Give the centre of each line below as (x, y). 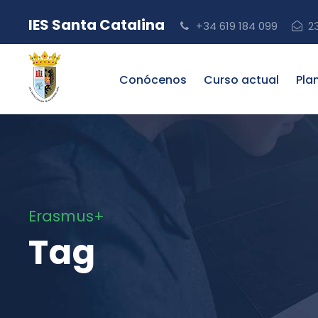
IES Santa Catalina (98, 25)
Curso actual (241, 80)
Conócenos (153, 80)
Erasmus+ (66, 216)
